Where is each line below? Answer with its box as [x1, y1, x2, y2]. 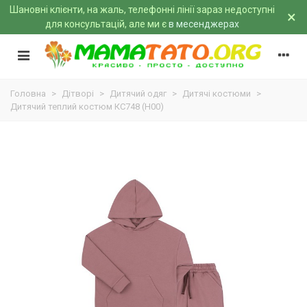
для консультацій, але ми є [45, 19, 169, 29]
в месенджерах [169, 19, 239, 29]
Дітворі [62, 88, 94, 99]
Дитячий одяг [110, 88, 167, 99]
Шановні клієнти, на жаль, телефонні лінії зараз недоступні [10, 4, 275, 15]
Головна [10, 88, 46, 99]
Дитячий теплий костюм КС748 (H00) [10, 101, 164, 112]
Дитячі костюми [182, 88, 251, 99]
